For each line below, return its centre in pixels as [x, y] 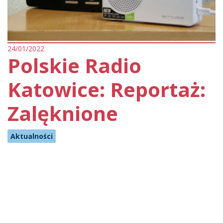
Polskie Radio [74, 65]
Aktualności [32, 136]
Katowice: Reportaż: [107, 89]
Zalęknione [63, 113]
